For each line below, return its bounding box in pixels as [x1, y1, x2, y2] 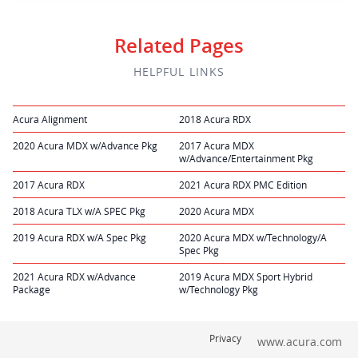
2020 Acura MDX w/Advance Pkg [13, 139, 157, 153]
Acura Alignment [13, 113, 87, 126]
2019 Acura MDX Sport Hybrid [179, 270, 312, 284]
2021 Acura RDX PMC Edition [179, 178, 307, 192]
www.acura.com [257, 334, 342, 350]
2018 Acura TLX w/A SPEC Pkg [13, 205, 145, 218]
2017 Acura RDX [13, 178, 85, 192]
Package [13, 283, 50, 296]
